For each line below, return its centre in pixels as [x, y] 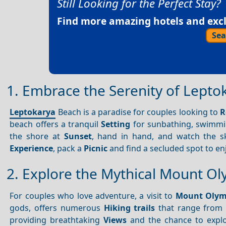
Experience [32, 149]
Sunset [78, 136]
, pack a [69, 149]
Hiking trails [129, 208]
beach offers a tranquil [55, 124]
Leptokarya [33, 112]
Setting [116, 124]
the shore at [37, 136]
